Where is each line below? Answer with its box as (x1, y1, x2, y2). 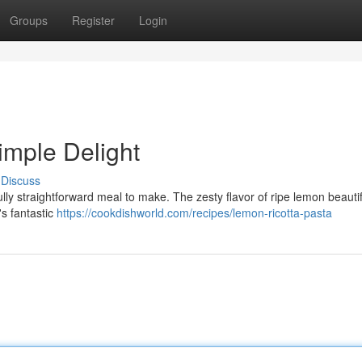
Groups (10, 12, 48, 28)
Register (72, 12, 115, 28)
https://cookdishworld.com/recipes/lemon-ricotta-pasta (57, 204, 332, 221)
